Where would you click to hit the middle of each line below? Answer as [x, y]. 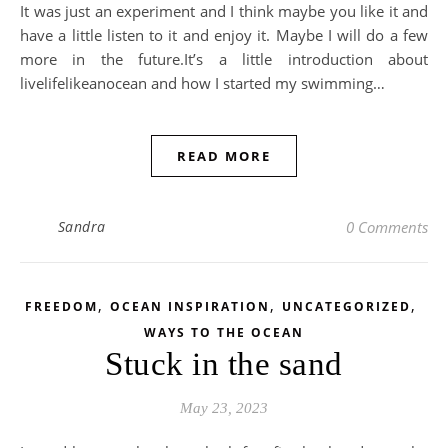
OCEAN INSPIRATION [190, 306]
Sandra [81, 226]
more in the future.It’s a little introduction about [224, 59]
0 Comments [387, 227]
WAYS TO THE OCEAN [224, 332]
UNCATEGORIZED [346, 306]
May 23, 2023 [224, 408]
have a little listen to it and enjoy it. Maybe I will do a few [224, 35]
